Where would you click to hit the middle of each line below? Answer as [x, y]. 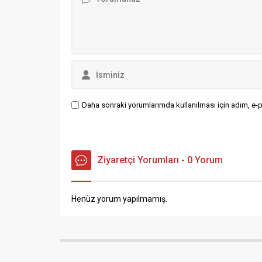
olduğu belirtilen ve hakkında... [123, 8]
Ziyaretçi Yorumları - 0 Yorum [160, 160]
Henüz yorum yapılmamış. [119, 199]
